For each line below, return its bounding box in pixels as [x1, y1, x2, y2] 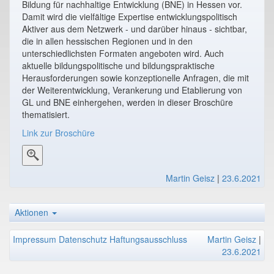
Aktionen [15, 206, 51, 219]
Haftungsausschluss [109, 233, 187, 246]
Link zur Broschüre [22, 126, 95, 139]
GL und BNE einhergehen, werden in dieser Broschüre [22, 95, 233, 108]
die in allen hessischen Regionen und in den [22, 34, 193, 47]
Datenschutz [59, 233, 107, 246]
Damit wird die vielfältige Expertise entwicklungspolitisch [22, 10, 237, 23]
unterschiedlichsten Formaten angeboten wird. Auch [22, 46, 224, 59]
